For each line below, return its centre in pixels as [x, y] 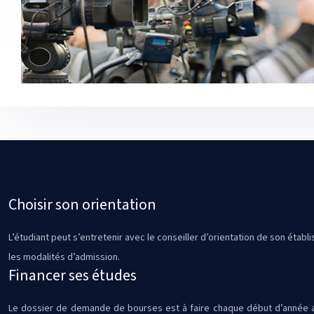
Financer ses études [73, 275]
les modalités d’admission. [64, 257]
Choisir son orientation [82, 204]
